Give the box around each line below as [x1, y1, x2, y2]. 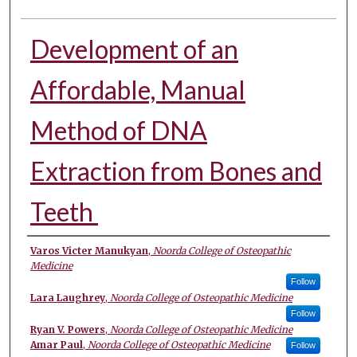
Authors [26, 239, 96, 263]
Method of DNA [29, 114, 207, 146]
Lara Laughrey [29, 291, 105, 304]
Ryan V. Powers [29, 323, 105, 335]
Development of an [29, 33, 238, 65]
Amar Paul [29, 338, 83, 351]
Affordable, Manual [29, 73, 245, 105]
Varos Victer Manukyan [29, 244, 148, 257]
